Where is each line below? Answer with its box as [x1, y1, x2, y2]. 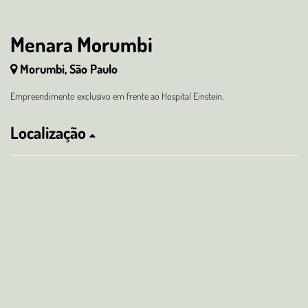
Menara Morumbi [10, 31, 153, 57]
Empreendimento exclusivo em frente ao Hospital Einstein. [10, 90, 223, 102]
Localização [10, 122, 89, 143]
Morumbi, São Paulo [20, 61, 118, 76]
